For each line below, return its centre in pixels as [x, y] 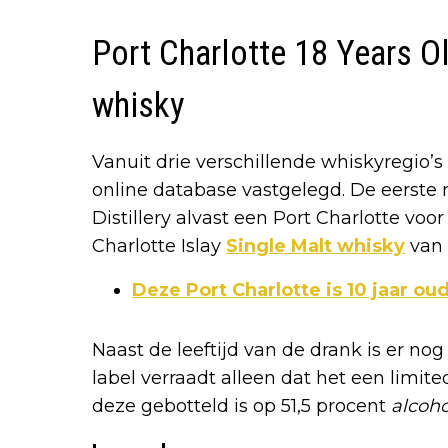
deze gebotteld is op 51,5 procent [241, 405]
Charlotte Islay [159, 245]
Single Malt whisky [315, 245]
